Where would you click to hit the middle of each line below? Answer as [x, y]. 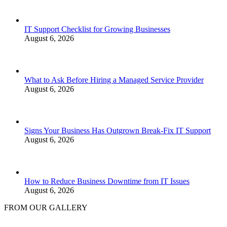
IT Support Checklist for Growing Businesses [97, 29]
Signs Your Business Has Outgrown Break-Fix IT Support [118, 131]
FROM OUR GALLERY [46, 208]
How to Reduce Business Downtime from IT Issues [107, 181]
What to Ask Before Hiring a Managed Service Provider [114, 80]
